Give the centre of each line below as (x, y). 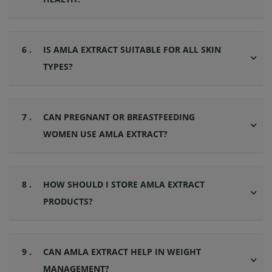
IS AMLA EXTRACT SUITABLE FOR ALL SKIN (132, 50)
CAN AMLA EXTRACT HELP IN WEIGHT (122, 252)
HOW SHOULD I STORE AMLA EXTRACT (124, 185)
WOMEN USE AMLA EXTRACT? (105, 134)
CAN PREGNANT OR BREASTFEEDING (119, 117)
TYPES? (58, 67)
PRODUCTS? (68, 202)
